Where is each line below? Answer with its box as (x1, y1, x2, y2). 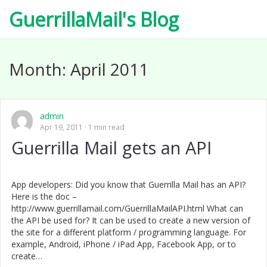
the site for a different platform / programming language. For (11, 226, 246, 238)
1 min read (86, 122, 125, 132)
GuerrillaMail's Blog (9, 7, 179, 32)
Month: (9, 58, 70, 80)
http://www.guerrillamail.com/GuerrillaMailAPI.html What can (11, 203, 243, 214)
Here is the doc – (11, 191, 77, 202)
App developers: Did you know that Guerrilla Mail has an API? (11, 179, 246, 190)
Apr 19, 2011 (40, 122, 83, 132)
